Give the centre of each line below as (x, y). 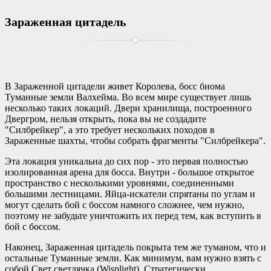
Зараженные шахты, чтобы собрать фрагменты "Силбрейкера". (135, 141)
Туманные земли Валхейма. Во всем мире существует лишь (128, 97)
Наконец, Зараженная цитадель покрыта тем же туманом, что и (135, 247)
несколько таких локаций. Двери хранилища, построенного (128, 108)
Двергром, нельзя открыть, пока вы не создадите (106, 119)
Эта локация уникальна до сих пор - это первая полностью (126, 162)
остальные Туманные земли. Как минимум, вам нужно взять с (133, 258)
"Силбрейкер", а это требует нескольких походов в (110, 130)
